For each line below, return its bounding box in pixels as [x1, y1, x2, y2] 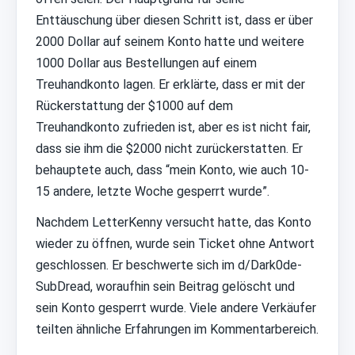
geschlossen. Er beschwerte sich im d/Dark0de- [36, 258, 302, 273]
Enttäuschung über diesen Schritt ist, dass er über [36, 13, 313, 29]
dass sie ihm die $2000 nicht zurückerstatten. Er [36, 141, 303, 157]
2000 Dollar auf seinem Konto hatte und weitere [36, 34, 304, 50]
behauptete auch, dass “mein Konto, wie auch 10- [36, 162, 309, 178]
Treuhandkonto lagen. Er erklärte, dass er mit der [36, 77, 305, 93]
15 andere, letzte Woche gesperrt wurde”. [36, 184, 269, 200]
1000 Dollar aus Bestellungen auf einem [36, 55, 257, 71]
